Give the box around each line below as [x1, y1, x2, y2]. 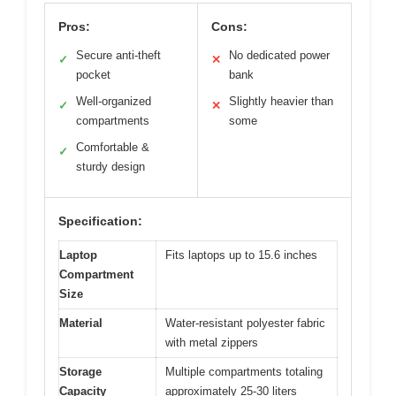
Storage [59, 364, 102, 378]
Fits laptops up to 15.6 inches [165, 247, 317, 262]
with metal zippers [165, 335, 258, 349]
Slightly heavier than [229, 94, 333, 108]
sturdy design [76, 159, 145, 173]
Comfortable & [76, 140, 149, 154]
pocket [76, 67, 110, 81]
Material [59, 316, 103, 330]
